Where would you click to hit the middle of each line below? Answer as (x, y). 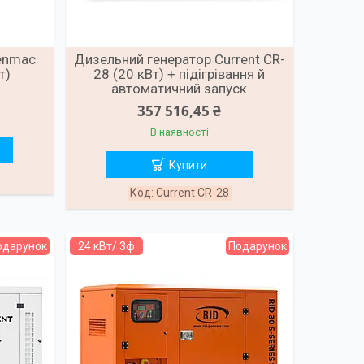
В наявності (179, 132)
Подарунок (257, 247)
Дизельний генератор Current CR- (179, 60)
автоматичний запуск (180, 89)
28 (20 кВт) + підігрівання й (180, 74)
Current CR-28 (192, 193)
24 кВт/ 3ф (106, 247)
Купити (188, 165)
